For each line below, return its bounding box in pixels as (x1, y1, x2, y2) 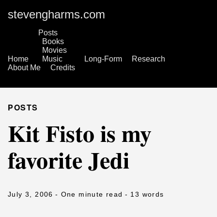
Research (132, 55, 165, 63)
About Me (8, 63, 41, 72)
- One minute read (55, 190, 123, 198)
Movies (42, 46, 67, 54)
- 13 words (124, 190, 164, 198)
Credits (50, 63, 75, 72)
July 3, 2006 (8, 190, 53, 198)
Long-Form (84, 55, 122, 63)
